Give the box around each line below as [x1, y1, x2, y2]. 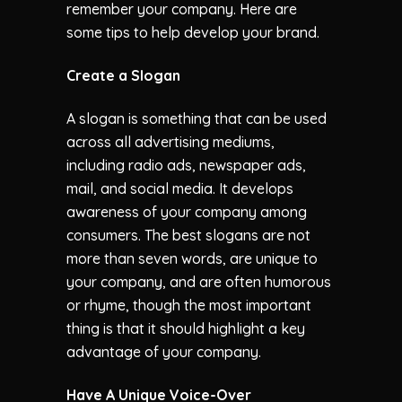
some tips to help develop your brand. [66, 22, 319, 41]
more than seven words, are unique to [66, 249, 318, 267]
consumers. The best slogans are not [66, 225, 310, 244]
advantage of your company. [66, 342, 261, 361]
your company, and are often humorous [66, 272, 331, 291]
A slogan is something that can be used [66, 109, 327, 127]
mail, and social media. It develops [66, 179, 293, 197]
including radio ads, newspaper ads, [66, 155, 306, 174]
